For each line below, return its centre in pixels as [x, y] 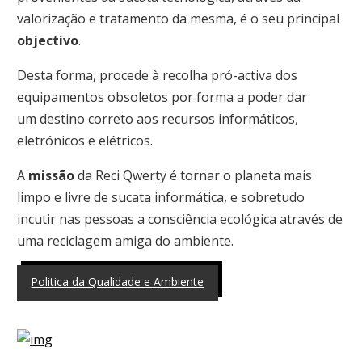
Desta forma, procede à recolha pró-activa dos [157, 75]
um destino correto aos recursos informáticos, [157, 118]
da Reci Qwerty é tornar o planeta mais [193, 175]
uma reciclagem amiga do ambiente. [125, 240]
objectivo [47, 40]
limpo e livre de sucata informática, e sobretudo [160, 197]
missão [51, 175]
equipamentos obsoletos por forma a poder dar [162, 97]
